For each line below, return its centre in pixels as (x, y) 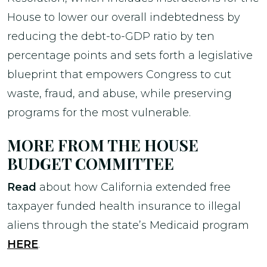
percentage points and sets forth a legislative (130, 55)
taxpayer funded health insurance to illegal (124, 206)
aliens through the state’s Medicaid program (128, 225)
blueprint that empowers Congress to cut (119, 74)
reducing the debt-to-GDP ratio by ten (111, 36)
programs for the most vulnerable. (99, 113)
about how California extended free (133, 187)
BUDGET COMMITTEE (91, 163)
